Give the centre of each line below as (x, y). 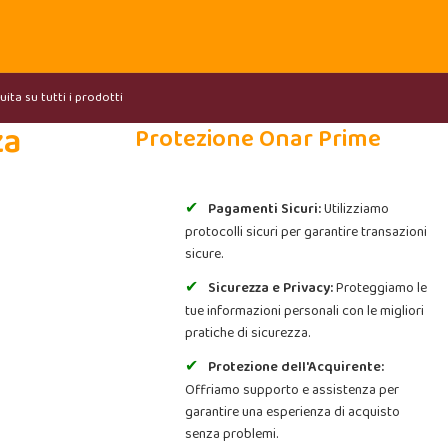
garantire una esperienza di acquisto (292, 412)
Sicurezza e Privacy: (270, 288)
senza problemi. (231, 434)
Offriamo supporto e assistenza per (291, 390)
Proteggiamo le (379, 288)
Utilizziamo (354, 209)
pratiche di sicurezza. (247, 333)
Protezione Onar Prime (257, 139)
